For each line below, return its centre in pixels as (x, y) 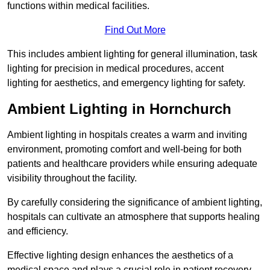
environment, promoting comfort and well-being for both (124, 149)
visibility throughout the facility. (72, 178)
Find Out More (135, 30)
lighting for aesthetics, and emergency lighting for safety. (126, 83)
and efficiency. (38, 231)
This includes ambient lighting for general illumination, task (132, 54)
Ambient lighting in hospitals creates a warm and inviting (127, 135)
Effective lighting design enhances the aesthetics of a (120, 256)
